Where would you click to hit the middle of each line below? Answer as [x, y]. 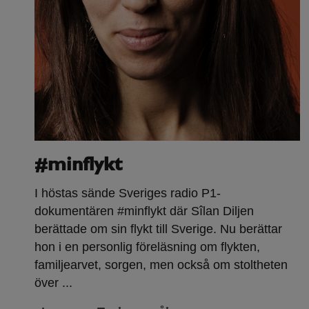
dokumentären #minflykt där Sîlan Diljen [144, 211]
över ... [53, 283]
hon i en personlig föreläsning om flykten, [147, 247]
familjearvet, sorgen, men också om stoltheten [161, 265]
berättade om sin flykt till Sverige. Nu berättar [158, 229]
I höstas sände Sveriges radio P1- [128, 193]
